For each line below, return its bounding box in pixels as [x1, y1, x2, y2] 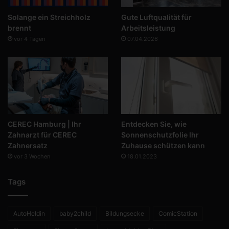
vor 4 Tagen [14, 35, 45, 43]
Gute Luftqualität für [121, 13, 192, 22]
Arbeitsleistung [121, 24, 175, 33]
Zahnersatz [8, 141, 48, 150]
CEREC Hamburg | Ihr [8, 120, 81, 129]
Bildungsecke [105, 210, 144, 218]
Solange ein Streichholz [8, 13, 90, 22]
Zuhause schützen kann [121, 141, 205, 150]
